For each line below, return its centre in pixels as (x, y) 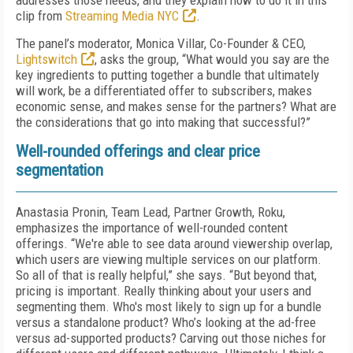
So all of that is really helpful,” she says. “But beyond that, (166, 275)
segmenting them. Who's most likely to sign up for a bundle (169, 307)
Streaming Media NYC (122, 16)
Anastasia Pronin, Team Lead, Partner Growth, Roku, (150, 212)
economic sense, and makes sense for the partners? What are (176, 106)
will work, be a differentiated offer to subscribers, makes (164, 91)
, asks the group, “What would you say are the (212, 59)
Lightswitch (46, 59)
